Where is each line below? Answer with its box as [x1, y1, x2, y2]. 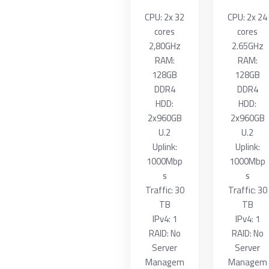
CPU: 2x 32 [145, 8, 184, 26]
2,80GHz [148, 37, 181, 55]
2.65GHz [231, 37, 264, 55]
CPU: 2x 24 [228, 8, 268, 26]
